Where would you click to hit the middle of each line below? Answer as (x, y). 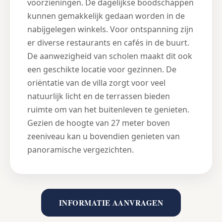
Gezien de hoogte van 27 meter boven (99, 123)
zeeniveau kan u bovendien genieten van (104, 137)
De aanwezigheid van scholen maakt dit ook (110, 56)
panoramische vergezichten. (81, 150)
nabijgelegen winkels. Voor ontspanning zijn (110, 29)
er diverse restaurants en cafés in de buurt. (108, 43)
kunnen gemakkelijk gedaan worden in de (106, 16)
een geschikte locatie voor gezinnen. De (102, 70)
